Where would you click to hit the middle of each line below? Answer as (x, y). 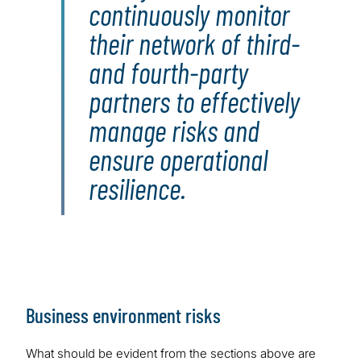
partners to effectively (194, 102)
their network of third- (194, 44)
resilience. (137, 189)
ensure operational (178, 160)
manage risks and (174, 131)
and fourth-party (168, 73)
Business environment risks (123, 315)
